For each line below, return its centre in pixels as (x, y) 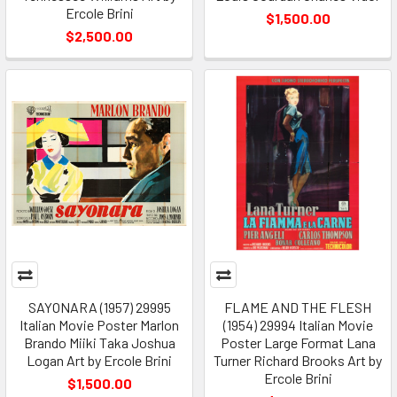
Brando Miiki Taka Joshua (99, 343)
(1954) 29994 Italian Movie (298, 325)
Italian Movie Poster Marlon (99, 325)
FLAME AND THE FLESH (298, 307)
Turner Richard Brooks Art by (298, 361)
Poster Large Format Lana (298, 343)
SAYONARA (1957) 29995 (99, 307)
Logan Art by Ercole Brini (99, 361)
